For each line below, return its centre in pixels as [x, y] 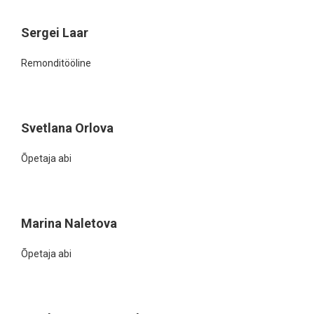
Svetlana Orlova [67, 128]
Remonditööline [56, 63]
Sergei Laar [55, 33]
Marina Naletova [69, 223]
